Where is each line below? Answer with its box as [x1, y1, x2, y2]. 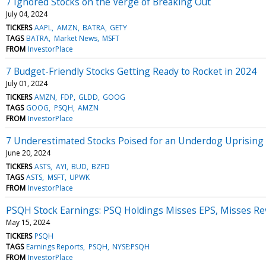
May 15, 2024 [6, 217, 50, 227]
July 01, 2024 [6, 78, 47, 88]
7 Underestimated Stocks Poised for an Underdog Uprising [6, 134, 264, 147]
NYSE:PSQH [112, 241, 150, 252]
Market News [53, 33, 97, 43]
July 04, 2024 [6, 8, 47, 19]
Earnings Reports [26, 241, 84, 252]
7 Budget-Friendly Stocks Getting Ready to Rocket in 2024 [6, 64, 256, 78]
